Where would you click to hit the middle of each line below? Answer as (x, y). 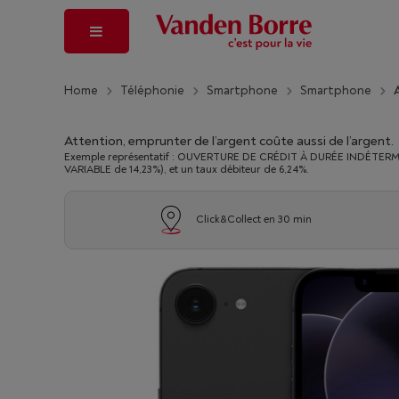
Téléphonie (152, 90)
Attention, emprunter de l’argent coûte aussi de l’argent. (229, 141)
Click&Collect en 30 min (253, 220)
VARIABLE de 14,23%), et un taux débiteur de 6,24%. (187, 170)
